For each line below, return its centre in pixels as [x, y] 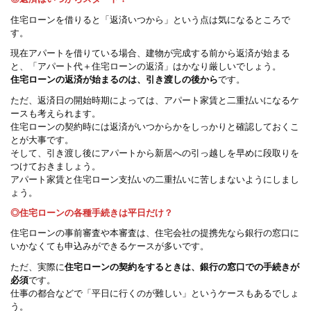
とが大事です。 [42, 140]
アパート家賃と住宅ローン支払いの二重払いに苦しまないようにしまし [155, 179]
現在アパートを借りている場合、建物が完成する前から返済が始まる [150, 53]
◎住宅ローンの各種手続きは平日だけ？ [92, 212]
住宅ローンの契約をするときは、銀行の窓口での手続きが [182, 267]
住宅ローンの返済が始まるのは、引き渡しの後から [114, 80]
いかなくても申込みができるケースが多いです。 [110, 246]
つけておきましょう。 [56, 166]
